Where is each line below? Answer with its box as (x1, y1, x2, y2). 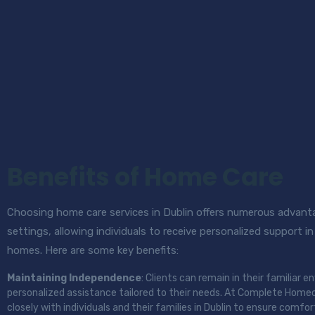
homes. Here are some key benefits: (7, 244, 179, 257)
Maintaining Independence (7, 272, 141, 284)
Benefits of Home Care (7, 160, 283, 194)
